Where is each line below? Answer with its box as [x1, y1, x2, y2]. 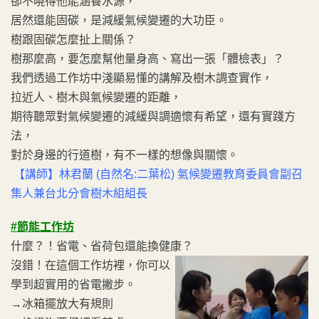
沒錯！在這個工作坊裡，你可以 [11, 258, 170, 271]
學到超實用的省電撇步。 [11, 278, 136, 291]
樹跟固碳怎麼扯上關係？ [11, 33, 136, 46]
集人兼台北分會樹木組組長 [11, 187, 147, 199]
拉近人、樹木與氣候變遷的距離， [11, 90, 182, 103]
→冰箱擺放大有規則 [11, 297, 113, 310]
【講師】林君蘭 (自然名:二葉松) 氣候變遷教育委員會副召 [14, 167, 303, 180]
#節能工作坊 [11, 220, 74, 233]
